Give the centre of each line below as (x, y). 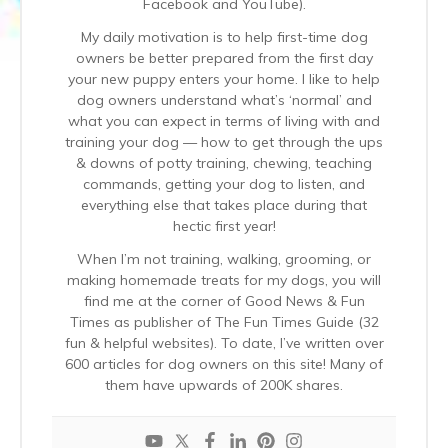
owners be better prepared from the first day (224, 57)
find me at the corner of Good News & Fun (224, 300)
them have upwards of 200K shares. (224, 384)
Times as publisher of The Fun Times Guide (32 (224, 321)
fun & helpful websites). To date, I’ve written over (224, 342)
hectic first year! (224, 225)
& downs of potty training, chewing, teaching (224, 162)
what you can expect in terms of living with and (224, 120)
